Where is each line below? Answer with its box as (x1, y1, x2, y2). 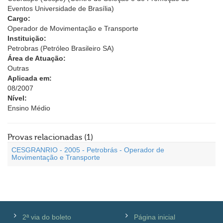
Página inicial (134, 213, 175, 221)
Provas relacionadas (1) (7, 133, 93, 142)
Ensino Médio (7, 104, 50, 112)
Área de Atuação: (7, 54, 66, 62)
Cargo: (7, 14, 30, 22)
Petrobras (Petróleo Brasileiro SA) (7, 44, 114, 52)
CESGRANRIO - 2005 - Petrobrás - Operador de (11, 146, 164, 154)
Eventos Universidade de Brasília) (7, 4, 114, 12)
